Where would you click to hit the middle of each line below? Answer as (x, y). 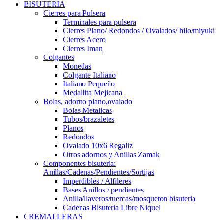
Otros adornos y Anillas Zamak (111, 154)
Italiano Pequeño (89, 84)
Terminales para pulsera (99, 22)
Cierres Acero (84, 40)
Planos (73, 128)
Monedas (77, 66)
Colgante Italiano (89, 75)
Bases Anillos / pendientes (103, 190)
